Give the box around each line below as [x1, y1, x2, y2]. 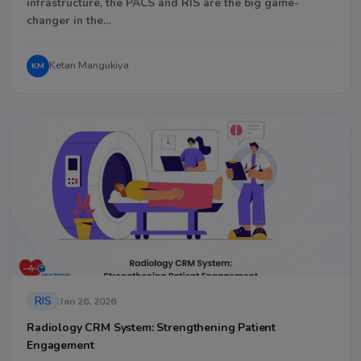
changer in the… [27, 12, 111, 28]
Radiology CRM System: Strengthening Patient [27, 319, 276, 335]
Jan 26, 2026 [60, 293, 116, 308]
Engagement [27, 337, 94, 353]
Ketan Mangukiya [49, 58, 129, 73]
